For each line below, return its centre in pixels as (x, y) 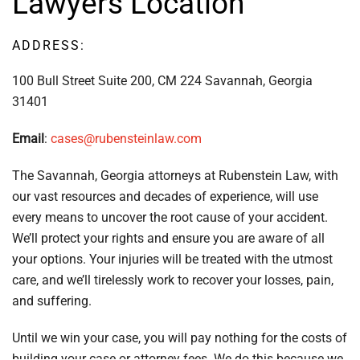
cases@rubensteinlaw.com (126, 139)
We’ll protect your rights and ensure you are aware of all (168, 238)
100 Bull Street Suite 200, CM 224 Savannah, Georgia (162, 81)
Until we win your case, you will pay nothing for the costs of (180, 338)
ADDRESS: (49, 45)
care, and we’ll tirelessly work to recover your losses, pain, (173, 280)
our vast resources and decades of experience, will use (165, 196)
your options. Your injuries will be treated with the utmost (172, 259)
